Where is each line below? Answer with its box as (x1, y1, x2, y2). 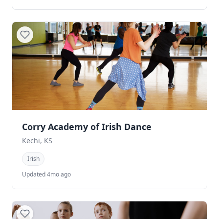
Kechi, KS (22, 136, 52, 146)
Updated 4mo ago (22, 170, 71, 178)
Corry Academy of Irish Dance (22, 121, 152, 133)
